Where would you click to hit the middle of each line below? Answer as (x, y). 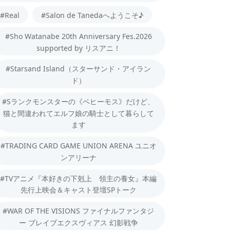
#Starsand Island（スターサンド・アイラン (78, 69)
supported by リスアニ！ (78, 48)
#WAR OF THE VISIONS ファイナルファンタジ (78, 210)
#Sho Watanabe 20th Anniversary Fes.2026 (78, 36)
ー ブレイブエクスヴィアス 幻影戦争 (78, 222)
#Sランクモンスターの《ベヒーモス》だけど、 (78, 101)
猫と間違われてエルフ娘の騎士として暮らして (78, 113)
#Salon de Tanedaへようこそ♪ (92, 15)
